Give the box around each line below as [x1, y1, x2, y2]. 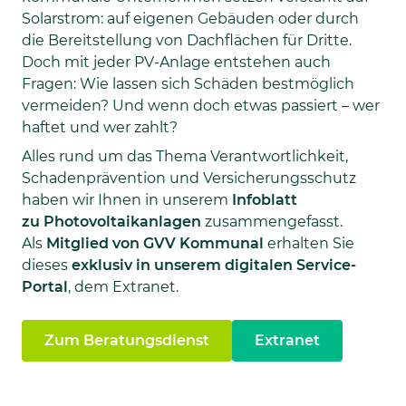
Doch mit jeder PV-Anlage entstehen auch [22, 53, 331, 71]
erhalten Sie [264, 234, 354, 252]
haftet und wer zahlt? [22, 118, 178, 136]
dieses [22, 256, 72, 274]
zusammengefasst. [201, 212, 343, 230]
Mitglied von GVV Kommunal [46, 234, 264, 252]
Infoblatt [232, 190, 297, 208]
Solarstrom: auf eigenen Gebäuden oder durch [22, 9, 359, 27]
